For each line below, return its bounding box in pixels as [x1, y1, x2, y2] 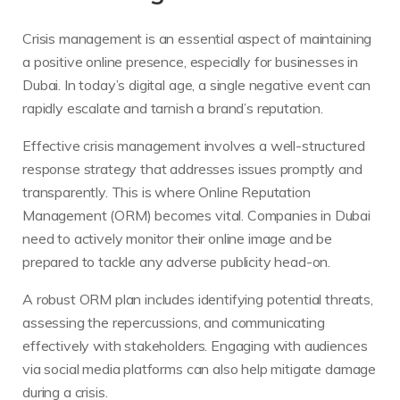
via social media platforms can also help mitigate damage [22, 360, 377, 379]
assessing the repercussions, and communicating [22, 313, 325, 332]
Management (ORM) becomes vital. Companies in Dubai [22, 206, 371, 225]
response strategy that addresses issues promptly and [22, 160, 362, 179]
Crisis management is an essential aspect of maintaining [22, 29, 372, 48]
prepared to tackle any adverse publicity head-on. [22, 253, 331, 271]
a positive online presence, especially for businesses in [22, 53, 359, 71]
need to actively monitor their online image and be [22, 229, 332, 248]
